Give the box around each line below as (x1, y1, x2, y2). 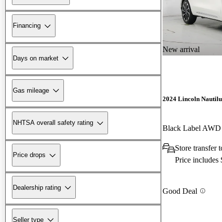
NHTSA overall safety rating (13, 119, 93, 127)
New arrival (163, 45, 200, 54)
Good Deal (163, 186, 197, 195)
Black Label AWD (163, 124, 221, 133)
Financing (13, 22, 41, 30)
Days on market (13, 54, 58, 62)
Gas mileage (13, 86, 49, 94)
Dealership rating (13, 183, 61, 191)
